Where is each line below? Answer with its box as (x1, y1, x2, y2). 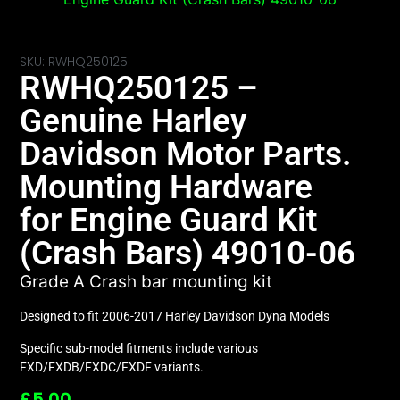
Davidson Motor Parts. (20, 134, 353, 173)
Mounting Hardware (20, 167, 313, 206)
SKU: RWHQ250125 (20, 52, 129, 71)
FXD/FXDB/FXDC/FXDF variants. (20, 359, 204, 374)
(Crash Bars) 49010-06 (20, 233, 356, 272)
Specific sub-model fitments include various (20, 340, 259, 355)
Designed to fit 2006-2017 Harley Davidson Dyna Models (20, 309, 330, 324)
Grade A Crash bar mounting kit (20, 271, 273, 292)
